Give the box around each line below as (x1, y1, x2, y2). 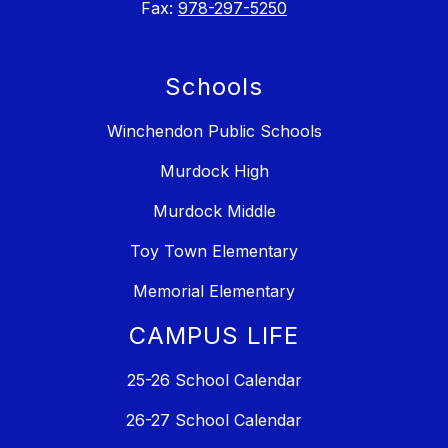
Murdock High (159, 161, 269, 182)
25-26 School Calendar (126, 370, 302, 391)
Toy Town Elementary (130, 241, 298, 262)
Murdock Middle (152, 201, 276, 222)
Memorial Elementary (133, 281, 295, 302)
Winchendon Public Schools (106, 121, 322, 142)
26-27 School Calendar (126, 410, 302, 431)
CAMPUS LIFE (129, 321, 299, 351)
